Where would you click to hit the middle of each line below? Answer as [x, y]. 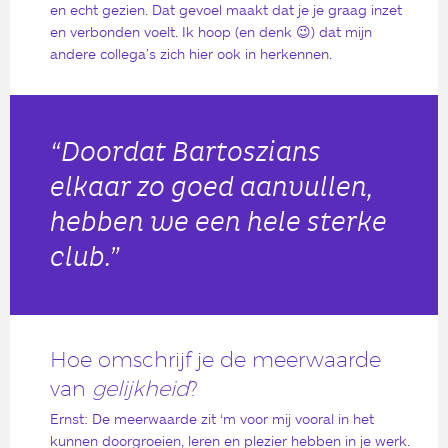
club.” [84, 257]
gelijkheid [140, 388]
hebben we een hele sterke [218, 222]
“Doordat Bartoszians [185, 152]
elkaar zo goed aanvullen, [212, 187]
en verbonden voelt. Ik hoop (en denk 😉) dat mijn [211, 31]
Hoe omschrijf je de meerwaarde [215, 359]
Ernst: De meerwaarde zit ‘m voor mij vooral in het [212, 418]
